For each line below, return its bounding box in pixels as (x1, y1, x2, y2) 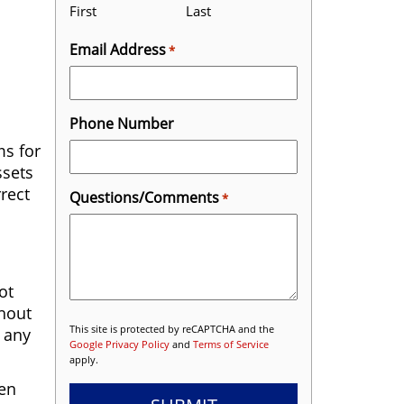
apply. (69, 353, 98, 366)
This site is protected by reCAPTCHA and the (69, 322, 274, 335)
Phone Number (69, 113, 174, 133)
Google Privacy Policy (69, 337, 170, 351)
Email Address (69, 39, 166, 60)
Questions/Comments (69, 187, 219, 207)
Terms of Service (193, 337, 269, 351)
